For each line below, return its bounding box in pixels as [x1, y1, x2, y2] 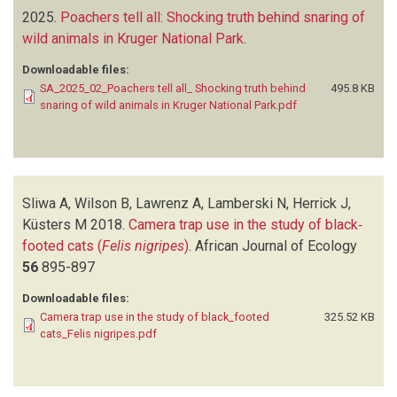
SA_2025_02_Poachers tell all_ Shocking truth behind [40, 81, 306, 95]
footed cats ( [22, 237, 102, 254]
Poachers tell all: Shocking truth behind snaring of [60, 8, 365, 26]
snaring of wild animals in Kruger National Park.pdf [40, 97, 297, 112]
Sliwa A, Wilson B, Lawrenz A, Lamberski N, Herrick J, [22, 194, 351, 212]
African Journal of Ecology [195, 237, 357, 254]
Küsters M [22, 215, 87, 233]
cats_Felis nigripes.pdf [40, 326, 157, 340]
